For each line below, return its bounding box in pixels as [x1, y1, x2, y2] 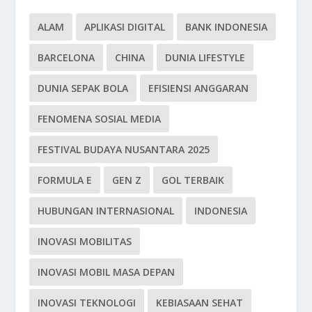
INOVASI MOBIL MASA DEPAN [38, 265, 175, 279]
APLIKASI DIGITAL [84, 20, 166, 34]
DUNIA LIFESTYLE [165, 51, 246, 65]
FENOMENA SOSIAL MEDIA [38, 112, 162, 126]
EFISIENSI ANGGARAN [148, 81, 249, 95]
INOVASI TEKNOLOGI [38, 296, 136, 310]
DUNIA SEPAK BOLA [38, 81, 129, 95]
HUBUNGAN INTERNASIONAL [38, 204, 175, 218]
